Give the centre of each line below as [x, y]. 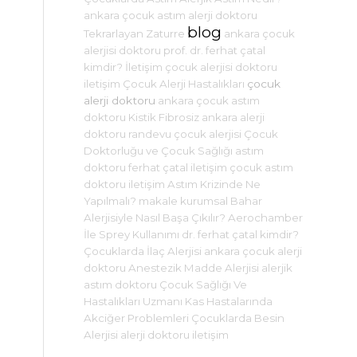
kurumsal [204, 201]
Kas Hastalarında [229, 301]
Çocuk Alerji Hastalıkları [184, 84]
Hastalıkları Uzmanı [133, 301]
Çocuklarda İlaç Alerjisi [143, 251]
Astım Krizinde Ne [214, 184]
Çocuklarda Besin [238, 318]
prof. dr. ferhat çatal [215, 50]
